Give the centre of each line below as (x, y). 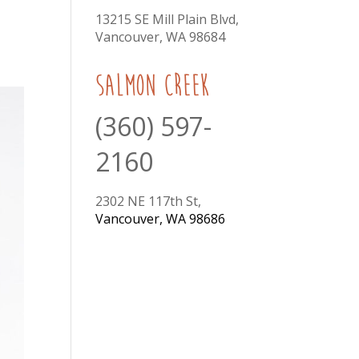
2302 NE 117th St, (149, 201)
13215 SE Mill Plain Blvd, (167, 19)
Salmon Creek (153, 85)
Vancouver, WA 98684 (161, 37)
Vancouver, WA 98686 (161, 219)
